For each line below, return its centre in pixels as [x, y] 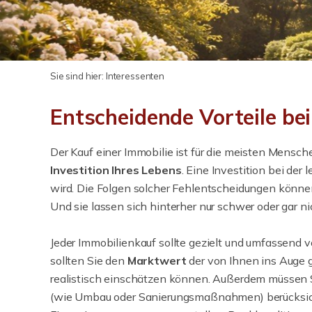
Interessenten [135, 76]
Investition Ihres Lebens [116, 170]
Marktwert [157, 260]
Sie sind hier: [78, 76]
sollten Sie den [89, 260]
